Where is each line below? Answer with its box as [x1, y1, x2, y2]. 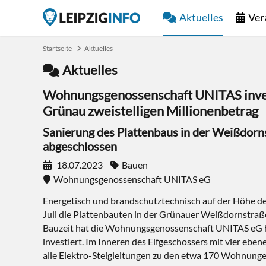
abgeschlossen [43, 139, 117, 153]
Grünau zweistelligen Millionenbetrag [43, 103, 258, 119]
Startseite [43, 44, 72, 53]
